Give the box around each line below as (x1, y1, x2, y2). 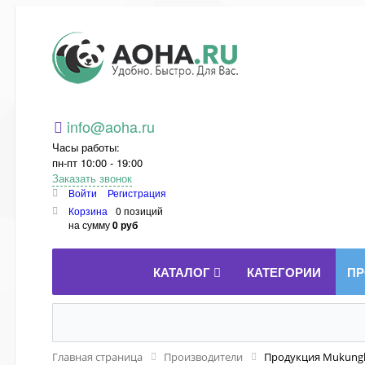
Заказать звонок (52, 170, 132, 186)
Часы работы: (52, 139, 120, 155)
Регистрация (108, 186, 166, 200)
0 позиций (116, 204, 163, 218)
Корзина (68, 204, 108, 218)
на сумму (68, 218, 112, 231)
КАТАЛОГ (153, 263, 213, 281)
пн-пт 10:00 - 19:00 (52, 155, 143, 170)
